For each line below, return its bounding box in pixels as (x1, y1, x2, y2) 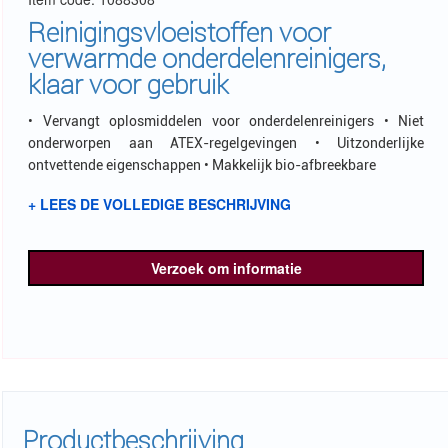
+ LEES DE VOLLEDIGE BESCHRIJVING (28, 194, 291, 215)
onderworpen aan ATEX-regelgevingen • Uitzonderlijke (28, 135, 424, 152)
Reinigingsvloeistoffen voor (28, 16, 331, 50)
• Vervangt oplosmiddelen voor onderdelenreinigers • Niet (28, 113, 424, 130)
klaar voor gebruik (28, 68, 229, 102)
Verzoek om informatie (150, 257, 302, 278)
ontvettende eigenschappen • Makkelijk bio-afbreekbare (28, 157, 376, 174)
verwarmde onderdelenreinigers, (28, 42, 386, 76)
